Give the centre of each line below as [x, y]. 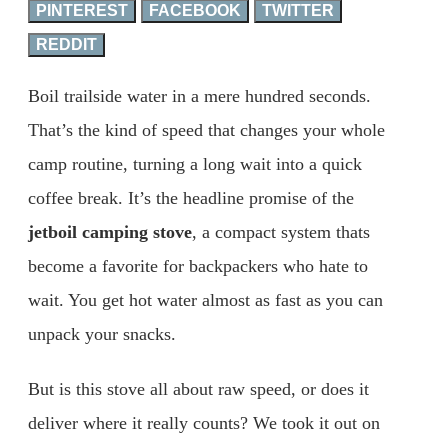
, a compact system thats [281, 231]
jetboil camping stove [110, 231]
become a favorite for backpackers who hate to [198, 265]
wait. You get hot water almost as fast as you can [205, 299]
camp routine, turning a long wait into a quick [195, 163]
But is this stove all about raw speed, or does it [198, 389]
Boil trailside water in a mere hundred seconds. [199, 95]
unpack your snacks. [102, 333]
